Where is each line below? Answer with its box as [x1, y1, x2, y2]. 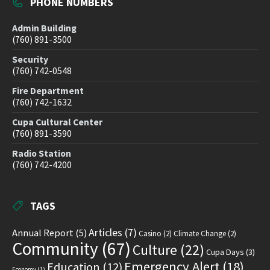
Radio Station [12, 148, 71, 160]
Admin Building [12, 22, 77, 34]
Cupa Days [206, 246, 244, 258]
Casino [139, 228, 162, 239]
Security [12, 54, 48, 66]
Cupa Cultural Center [12, 116, 102, 128]
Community [12, 237, 98, 260]
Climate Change [174, 228, 226, 239]
